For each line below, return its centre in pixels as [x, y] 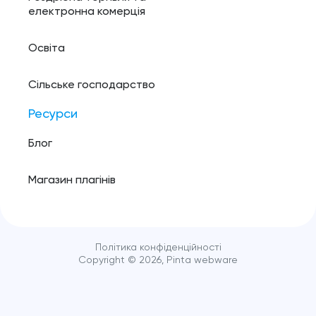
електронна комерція [87, 12]
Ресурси [53, 114]
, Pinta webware [200, 260]
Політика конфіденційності [158, 247]
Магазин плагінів [72, 180]
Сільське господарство [92, 85]
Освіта [47, 48]
